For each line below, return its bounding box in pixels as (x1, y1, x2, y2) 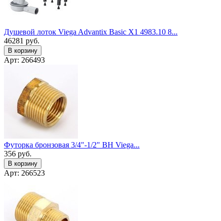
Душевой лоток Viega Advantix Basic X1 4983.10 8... (4, 27, 178, 36)
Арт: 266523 (4, 168, 45, 177)
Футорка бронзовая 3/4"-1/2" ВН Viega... (4, 140, 140, 149)
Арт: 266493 (4, 55, 45, 64)
